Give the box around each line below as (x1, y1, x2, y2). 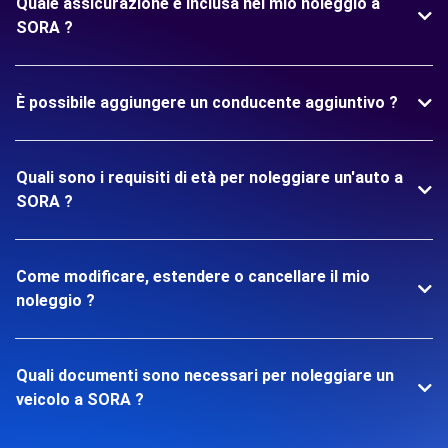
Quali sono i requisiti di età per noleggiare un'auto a (16, 168, 403, 187)
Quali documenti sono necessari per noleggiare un (16, 366, 394, 385)
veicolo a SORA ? (16, 390, 144, 409)
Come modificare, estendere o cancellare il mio (16, 267, 370, 286)
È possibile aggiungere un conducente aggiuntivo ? (16, 93, 398, 112)
